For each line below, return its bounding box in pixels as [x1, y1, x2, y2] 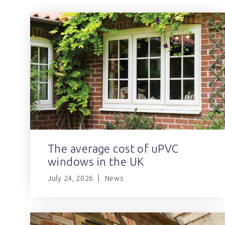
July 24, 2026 [48, 174, 94, 182]
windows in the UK [48, 155, 144, 168]
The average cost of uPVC [48, 142, 179, 155]
